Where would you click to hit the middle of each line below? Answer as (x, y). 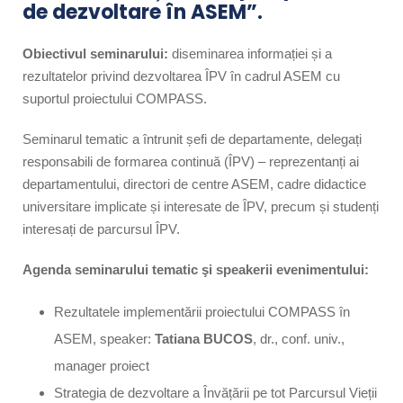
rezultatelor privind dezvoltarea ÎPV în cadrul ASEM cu (181, 76)
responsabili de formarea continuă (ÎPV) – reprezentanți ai (191, 161)
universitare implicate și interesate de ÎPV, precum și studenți (201, 206)
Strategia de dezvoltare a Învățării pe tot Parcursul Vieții (215, 392)
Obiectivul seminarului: (95, 53)
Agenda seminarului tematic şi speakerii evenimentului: (196, 269)
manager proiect (102, 365)
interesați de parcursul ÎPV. (101, 228)
